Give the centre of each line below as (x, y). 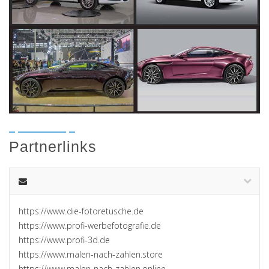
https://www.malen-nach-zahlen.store (91, 254)
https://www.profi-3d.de (64, 240)
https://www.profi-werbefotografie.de (90, 225)
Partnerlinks (53, 146)
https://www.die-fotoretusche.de (81, 211)
